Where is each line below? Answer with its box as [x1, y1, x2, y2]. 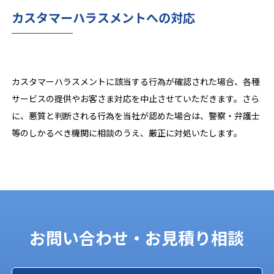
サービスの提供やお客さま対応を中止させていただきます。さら [12, 92, 260, 105]
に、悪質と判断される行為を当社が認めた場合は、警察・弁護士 [12, 109, 261, 122]
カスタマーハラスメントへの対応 [12, 9, 196, 26]
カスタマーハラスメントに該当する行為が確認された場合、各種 [12, 75, 261, 87]
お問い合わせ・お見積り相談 [29, 225, 245, 250]
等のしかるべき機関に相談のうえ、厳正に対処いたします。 [12, 127, 243, 139]
